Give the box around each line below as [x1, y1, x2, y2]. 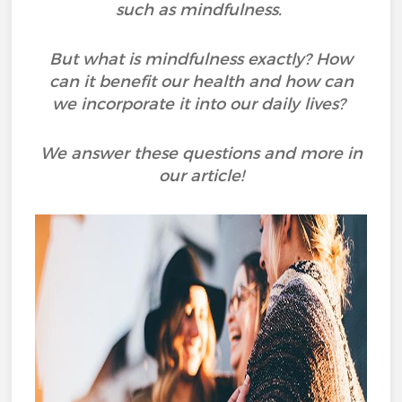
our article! [158, 166, 244, 186]
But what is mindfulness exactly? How [49, 49, 353, 69]
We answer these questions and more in [39, 144, 363, 163]
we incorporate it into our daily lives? [52, 94, 350, 114]
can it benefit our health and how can [48, 72, 354, 92]
